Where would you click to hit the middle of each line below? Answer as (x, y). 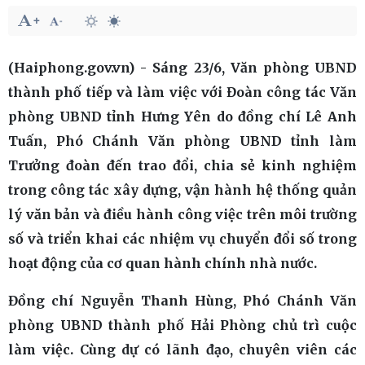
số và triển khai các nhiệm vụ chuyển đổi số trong (182, 239)
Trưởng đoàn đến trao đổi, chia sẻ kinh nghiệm (182, 165)
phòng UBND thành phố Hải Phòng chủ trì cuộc (182, 325)
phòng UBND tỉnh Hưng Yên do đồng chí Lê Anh (182, 117)
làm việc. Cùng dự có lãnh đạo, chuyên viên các (182, 350)
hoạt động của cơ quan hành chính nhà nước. (163, 263)
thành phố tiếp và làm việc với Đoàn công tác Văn (182, 92)
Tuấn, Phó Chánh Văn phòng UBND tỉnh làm (182, 141)
